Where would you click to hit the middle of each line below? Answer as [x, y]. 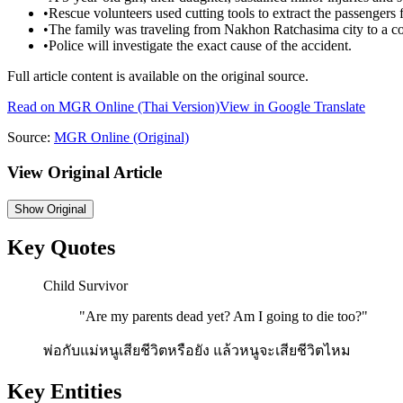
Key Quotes [61, 248]
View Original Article [85, 172]
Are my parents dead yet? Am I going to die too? [224, 317]
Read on [33, 107]
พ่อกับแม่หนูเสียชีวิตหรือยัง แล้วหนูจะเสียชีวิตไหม [197, 351]
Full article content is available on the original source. [158, 76]
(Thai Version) [177, 107]
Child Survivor [85, 286]
